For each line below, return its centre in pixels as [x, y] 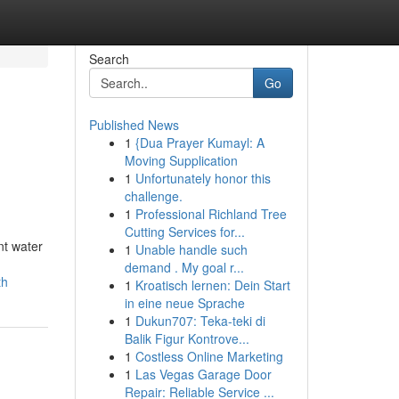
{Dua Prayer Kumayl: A [199, 142]
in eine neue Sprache [184, 303]
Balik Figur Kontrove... [187, 338]
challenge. [153, 196]
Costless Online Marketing [209, 356]
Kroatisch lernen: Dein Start [212, 285]
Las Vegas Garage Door [203, 374]
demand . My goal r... [184, 267]
